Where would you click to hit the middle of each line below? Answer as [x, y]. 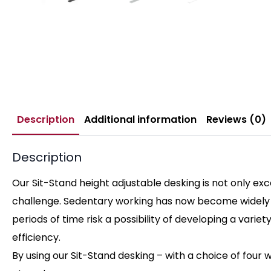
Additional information [140, 120]
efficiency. [36, 238]
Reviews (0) [236, 120]
